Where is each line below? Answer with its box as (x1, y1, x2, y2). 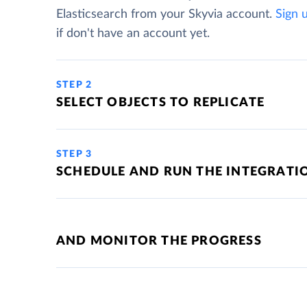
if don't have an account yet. (56, 27, 210, 40)
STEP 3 (56, 149, 93, 159)
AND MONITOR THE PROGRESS (56, 235, 262, 247)
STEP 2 (56, 80, 93, 90)
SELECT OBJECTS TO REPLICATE (56, 97, 265, 109)
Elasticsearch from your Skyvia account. (56, 8, 275, 21)
